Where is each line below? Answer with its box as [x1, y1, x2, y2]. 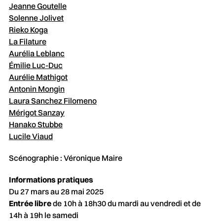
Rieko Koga [8, 24, 48, 35]
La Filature [8, 36, 46, 46]
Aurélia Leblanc [8, 48, 65, 58]
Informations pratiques [8, 174, 93, 184]
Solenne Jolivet [8, 12, 64, 23]
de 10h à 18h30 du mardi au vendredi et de [51, 198, 201, 208]
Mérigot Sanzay [8, 107, 65, 117]
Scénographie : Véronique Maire [8, 152, 122, 163]
